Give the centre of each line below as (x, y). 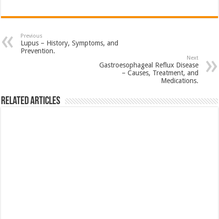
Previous (32, 36)
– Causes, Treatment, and (160, 73)
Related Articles (31, 101)
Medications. (179, 80)
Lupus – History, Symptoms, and (70, 43)
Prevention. (38, 51)
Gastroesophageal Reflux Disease (149, 65)
